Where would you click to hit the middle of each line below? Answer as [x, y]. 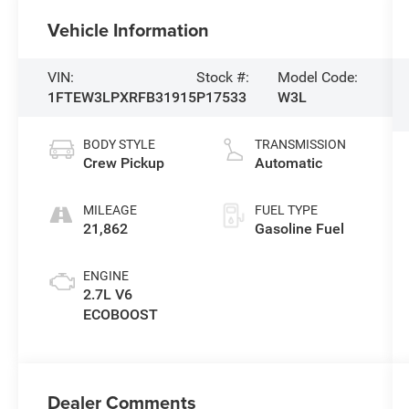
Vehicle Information [129, 30]
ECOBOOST [121, 315]
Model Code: [317, 78]
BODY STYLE [120, 145]
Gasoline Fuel [299, 229]
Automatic [288, 163]
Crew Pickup [124, 163]
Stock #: [223, 78]
